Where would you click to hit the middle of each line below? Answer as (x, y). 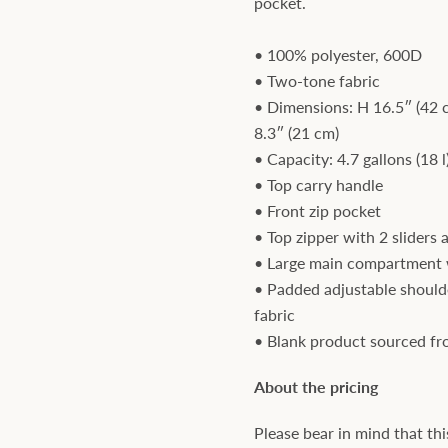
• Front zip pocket (317, 210)
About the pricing (315, 386)
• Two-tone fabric (316, 80)
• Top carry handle (318, 184)
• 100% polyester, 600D (337, 54)
